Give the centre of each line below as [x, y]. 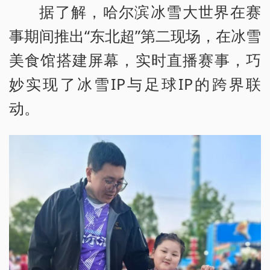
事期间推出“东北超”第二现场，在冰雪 [135, 35]
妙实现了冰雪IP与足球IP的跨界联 [135, 83]
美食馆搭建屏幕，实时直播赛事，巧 [135, 59]
